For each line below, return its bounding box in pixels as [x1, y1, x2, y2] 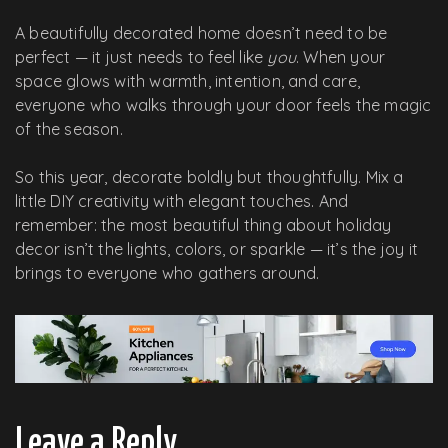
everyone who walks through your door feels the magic [15, 94, 432, 115]
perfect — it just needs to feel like [15, 46, 268, 67]
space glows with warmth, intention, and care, [15, 70, 361, 91]
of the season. [15, 118, 123, 139]
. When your [296, 46, 386, 67]
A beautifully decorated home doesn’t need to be [15, 22, 388, 43]
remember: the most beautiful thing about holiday [15, 214, 392, 235]
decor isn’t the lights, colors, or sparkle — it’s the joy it [15, 238, 419, 259]
